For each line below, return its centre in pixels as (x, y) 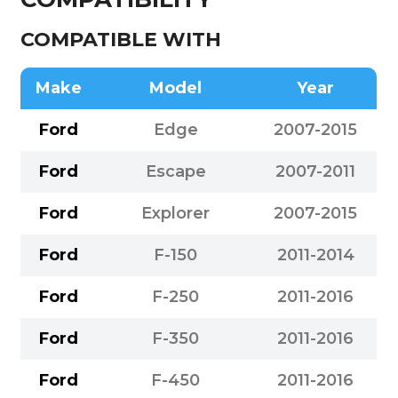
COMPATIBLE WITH (121, 40)
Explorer (176, 213)
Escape (175, 171)
